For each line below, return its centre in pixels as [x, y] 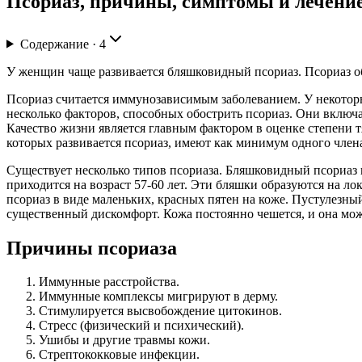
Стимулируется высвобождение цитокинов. [160, 311]
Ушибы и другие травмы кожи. [124, 340]
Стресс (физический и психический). [141, 326]
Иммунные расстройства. [109, 282]
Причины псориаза [92, 248]
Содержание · [59, 44]
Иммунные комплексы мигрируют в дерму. [158, 297]
